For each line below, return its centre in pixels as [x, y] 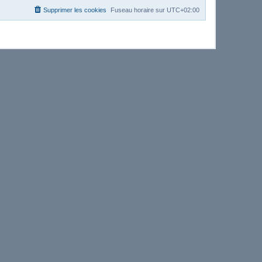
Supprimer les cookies [75, 10]
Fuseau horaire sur [139, 10]
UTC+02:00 [183, 10]
